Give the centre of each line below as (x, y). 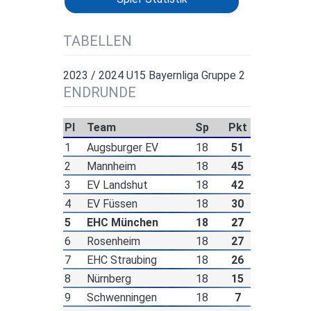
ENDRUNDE (100, 93)
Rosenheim (113, 242)
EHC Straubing (121, 260)
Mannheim (111, 167)
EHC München (122, 223)
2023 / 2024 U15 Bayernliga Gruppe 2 (154, 76)
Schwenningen (121, 298)
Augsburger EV (122, 148)
